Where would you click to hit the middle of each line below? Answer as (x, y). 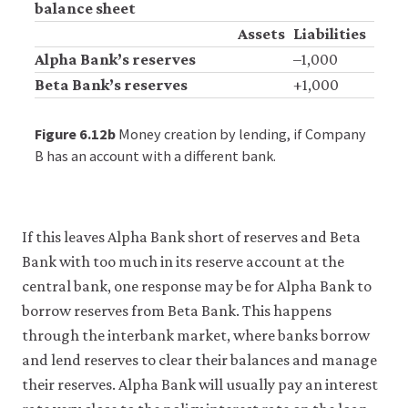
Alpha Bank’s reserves (115, 59)
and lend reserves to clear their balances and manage (199, 360)
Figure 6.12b (76, 133)
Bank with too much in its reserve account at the (183, 261)
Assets (261, 33)
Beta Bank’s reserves (111, 84)
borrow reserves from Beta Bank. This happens (177, 311)
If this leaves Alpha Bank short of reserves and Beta (191, 237)
